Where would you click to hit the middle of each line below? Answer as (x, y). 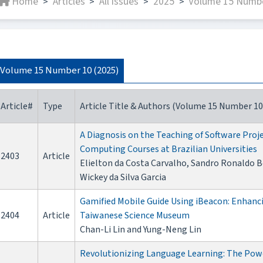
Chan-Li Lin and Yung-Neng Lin (141, 230)
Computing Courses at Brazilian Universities (168, 149)
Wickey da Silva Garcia (123, 178)
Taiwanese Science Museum (135, 216)
